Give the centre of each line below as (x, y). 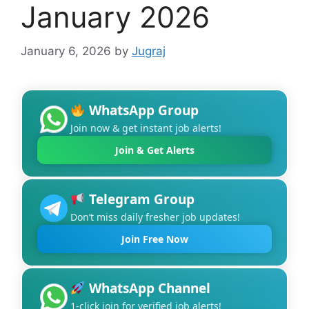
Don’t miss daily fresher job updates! (155, 217)
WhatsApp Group (142, 110)
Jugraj (149, 51)
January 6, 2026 (66, 51)
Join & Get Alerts (154, 150)
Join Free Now (154, 239)
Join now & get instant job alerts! (146, 128)
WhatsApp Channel (148, 288)
